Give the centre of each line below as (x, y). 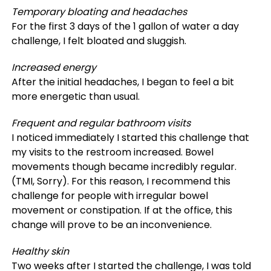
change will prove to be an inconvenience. (111, 225)
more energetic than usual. (75, 96)
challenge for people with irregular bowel (109, 196)
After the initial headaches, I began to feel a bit (122, 82)
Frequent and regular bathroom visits (101, 123)
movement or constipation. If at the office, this (122, 210)
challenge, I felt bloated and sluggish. (99, 41)
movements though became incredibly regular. (124, 167)
